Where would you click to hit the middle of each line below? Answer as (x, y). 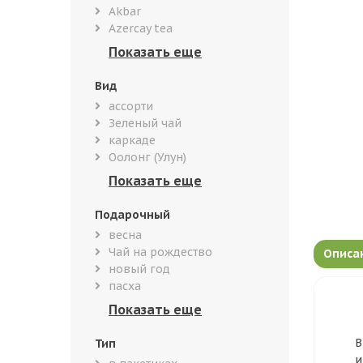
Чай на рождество (160, 252)
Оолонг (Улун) (147, 157)
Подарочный (132, 215)
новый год (139, 269)
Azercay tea (141, 28)
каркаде (132, 140)
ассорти (131, 106)
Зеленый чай (145, 123)
